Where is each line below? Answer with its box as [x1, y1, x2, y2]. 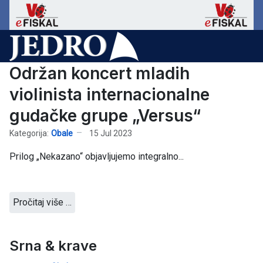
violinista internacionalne [9, 85, 210, 105]
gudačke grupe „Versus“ [9, 106, 201, 126]
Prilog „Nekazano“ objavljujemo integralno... [9, 151, 184, 163]
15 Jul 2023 [89, 128, 132, 138]
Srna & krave [9, 237, 97, 255]
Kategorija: [9, 128, 49, 138]
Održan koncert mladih [9, 63, 190, 84]
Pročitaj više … [13, 197, 72, 208]
